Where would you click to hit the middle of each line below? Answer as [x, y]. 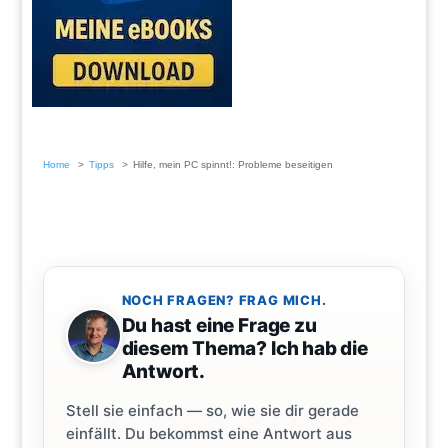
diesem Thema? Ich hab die [244, 349]
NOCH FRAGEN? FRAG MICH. [224, 300]
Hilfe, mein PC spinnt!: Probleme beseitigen [232, 165]
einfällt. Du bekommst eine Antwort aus [208, 434]
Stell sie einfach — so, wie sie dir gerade [212, 411]
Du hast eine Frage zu [219, 326]
